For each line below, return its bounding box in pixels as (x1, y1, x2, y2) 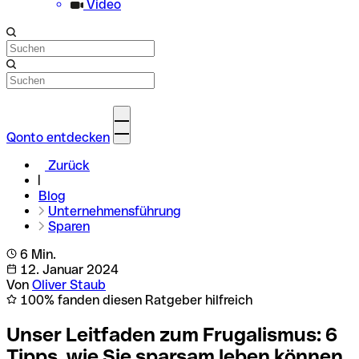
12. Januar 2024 (17, 262, 119, 277)
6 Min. (17, 247, 56, 262)
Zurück (48, 158, 90, 173)
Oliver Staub (32, 277, 106, 292)
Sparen (48, 219, 90, 234)
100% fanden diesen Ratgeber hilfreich (17, 292, 252, 308)
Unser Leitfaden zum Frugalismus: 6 (6, 323, 337, 345)
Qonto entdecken (6, 130, 110, 145)
